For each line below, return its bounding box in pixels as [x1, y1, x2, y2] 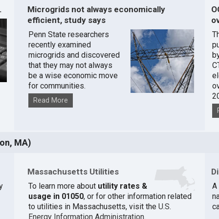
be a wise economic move [28, 71, 118, 81]
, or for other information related [83, 192, 192, 201]
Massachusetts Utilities [27, 166, 119, 176]
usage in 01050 [28, 192, 84, 201]
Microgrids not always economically [27, 4, 165, 14]
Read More [33, 96, 68, 105]
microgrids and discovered [28, 50, 120, 60]
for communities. [28, 81, 86, 91]
